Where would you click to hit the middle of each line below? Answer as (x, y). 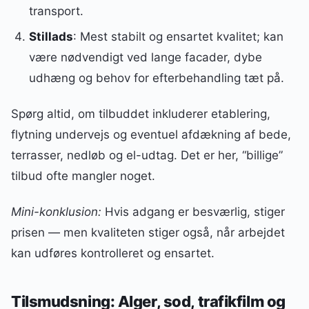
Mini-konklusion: (56, 211)
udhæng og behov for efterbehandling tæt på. (156, 78)
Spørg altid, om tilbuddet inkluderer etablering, (141, 113)
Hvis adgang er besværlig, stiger (193, 211)
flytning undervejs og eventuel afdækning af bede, (151, 134)
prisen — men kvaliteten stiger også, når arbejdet (148, 232)
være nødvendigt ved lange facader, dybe (145, 57)
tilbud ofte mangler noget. (83, 176)
